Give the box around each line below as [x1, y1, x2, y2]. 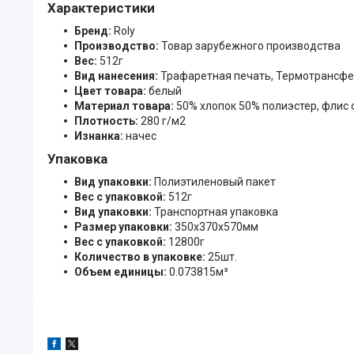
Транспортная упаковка [154, 205, 278, 218]
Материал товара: [74, 99, 176, 112]
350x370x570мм [175, 220, 258, 233]
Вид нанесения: [74, 69, 160, 82]
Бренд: [74, 24, 114, 37]
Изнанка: [74, 129, 126, 142]
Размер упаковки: [74, 220, 175, 233]
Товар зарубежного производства [161, 39, 341, 52]
